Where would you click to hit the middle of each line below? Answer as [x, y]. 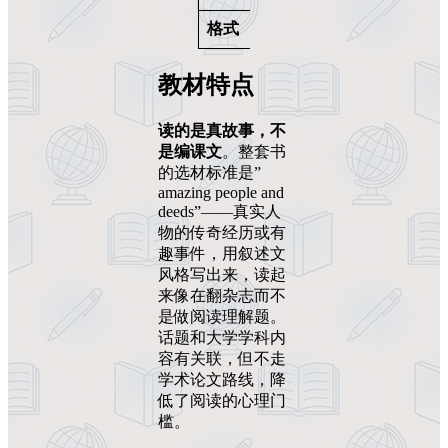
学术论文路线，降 [222, 379]
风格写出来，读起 [222, 274]
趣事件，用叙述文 [222, 253]
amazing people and [221, 192]
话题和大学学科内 [222, 337]
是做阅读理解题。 [222, 316]
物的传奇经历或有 [222, 232]
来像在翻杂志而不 [222, 295]
